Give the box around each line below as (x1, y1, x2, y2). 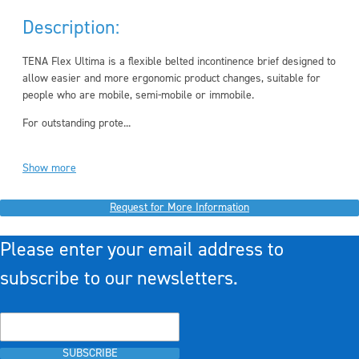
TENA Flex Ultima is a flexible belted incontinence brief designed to (22, 54, 336, 69)
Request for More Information (110, 200, 249, 215)
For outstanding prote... (22, 116, 131, 131)
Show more (22, 161, 76, 175)
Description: (22, 15, 119, 40)
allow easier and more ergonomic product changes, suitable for (22, 71, 321, 86)
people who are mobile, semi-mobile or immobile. (22, 88, 254, 103)
